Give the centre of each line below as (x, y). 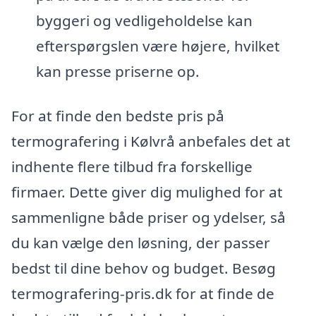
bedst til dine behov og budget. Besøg (144, 268)
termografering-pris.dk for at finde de (143, 294)
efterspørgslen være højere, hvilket (158, 45)
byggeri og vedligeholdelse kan (144, 20)
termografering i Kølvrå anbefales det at (151, 141)
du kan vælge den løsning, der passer (141, 243)
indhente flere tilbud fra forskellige (132, 167)
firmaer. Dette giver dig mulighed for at (147, 192)
